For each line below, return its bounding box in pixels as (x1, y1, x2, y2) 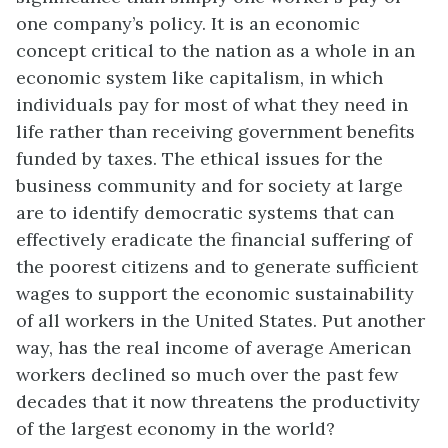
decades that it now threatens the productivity (16, 389, 420, 413)
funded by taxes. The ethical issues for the (16, 146, 383, 170)
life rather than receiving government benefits (16, 119, 415, 143)
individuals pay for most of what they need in (16, 92, 408, 116)
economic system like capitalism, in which (16, 65, 383, 89)
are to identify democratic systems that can (16, 200, 394, 224)
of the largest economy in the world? (16, 416, 335, 440)
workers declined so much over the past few (16, 362, 398, 386)
